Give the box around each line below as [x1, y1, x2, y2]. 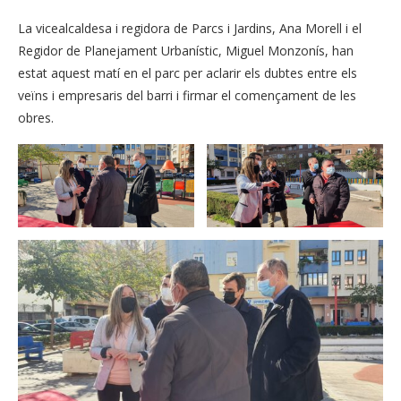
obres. [18, 109, 54, 127]
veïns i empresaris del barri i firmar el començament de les [18, 87, 356, 105]
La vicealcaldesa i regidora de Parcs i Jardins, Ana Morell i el [18, 20, 362, 38]
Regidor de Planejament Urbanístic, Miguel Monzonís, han [18, 42, 354, 60]
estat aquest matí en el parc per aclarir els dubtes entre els [18, 64, 357, 82]
